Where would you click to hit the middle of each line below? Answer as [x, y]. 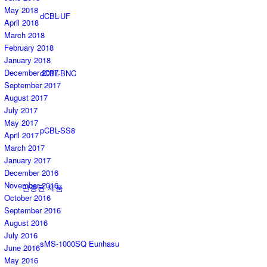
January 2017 [27, 160]
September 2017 [32, 85]
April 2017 [21, 135]
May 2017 [21, 123]
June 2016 [22, 248]
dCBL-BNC [58, 73]
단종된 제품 [43, 187]
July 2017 [21, 110]
